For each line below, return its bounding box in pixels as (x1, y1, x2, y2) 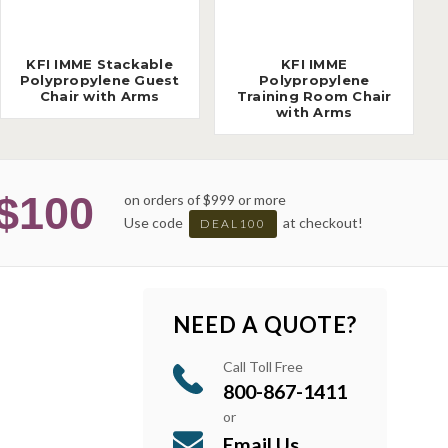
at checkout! (280, 213, 363, 231)
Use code (124, 213, 186, 231)
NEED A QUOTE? (172, 311, 357, 339)
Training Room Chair (236, 88, 392, 105)
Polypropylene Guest (19, 72, 180, 89)
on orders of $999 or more (124, 190, 286, 208)
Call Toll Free (222, 358, 303, 376)
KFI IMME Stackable (26, 56, 173, 73)
